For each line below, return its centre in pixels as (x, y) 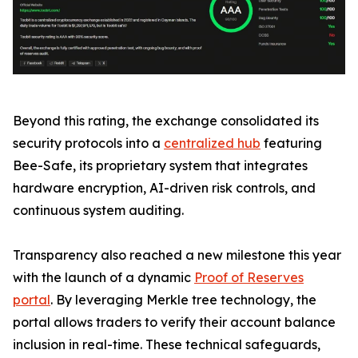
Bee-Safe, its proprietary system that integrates (160, 165)
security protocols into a (88, 143)
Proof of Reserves (249, 277)
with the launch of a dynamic (103, 277)
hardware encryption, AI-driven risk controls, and (164, 187)
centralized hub (212, 143)
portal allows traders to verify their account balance (174, 322)
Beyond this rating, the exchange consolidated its (166, 120)
